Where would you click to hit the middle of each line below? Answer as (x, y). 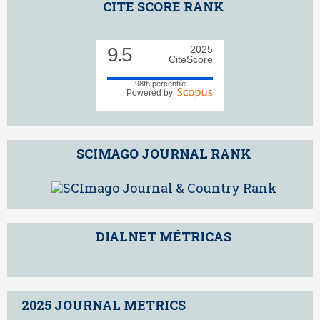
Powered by (152, 92)
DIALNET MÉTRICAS (164, 237)
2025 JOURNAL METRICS (104, 305)
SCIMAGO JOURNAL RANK (164, 153)
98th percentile (160, 83)
